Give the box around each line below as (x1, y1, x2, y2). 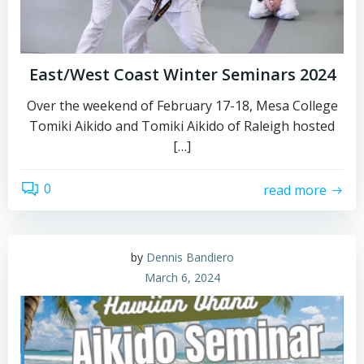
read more (263, 180, 327, 199)
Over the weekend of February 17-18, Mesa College (26, 97, 338, 115)
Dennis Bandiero (145, 249, 234, 265)
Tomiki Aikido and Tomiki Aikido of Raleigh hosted (29, 117, 335, 135)
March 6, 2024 (144, 270, 220, 285)
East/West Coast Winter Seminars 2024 (28, 63, 336, 85)
